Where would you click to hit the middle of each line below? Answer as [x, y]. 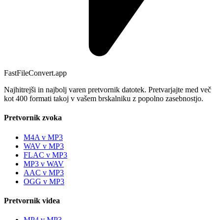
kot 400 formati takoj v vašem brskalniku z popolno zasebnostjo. [104, 99]
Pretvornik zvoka [33, 118]
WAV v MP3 [44, 146]
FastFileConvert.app [35, 73]
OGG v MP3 [44, 181]
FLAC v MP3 [45, 155]
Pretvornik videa [32, 201]
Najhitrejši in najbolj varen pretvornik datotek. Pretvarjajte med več [108, 90]
